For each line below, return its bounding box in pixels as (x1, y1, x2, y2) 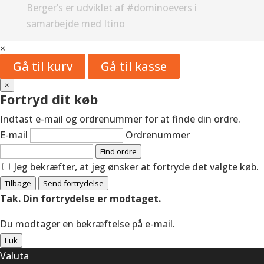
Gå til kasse (101, 58, 167, 74)
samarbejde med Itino (26, 16, 125, 30)
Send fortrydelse (43, 177, 104, 189)
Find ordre (100, 146, 137, 157)
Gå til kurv (13, 58, 72, 74)
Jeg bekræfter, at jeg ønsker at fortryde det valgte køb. (14, 160, 259, 173)
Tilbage (5, 177, 31, 189)
